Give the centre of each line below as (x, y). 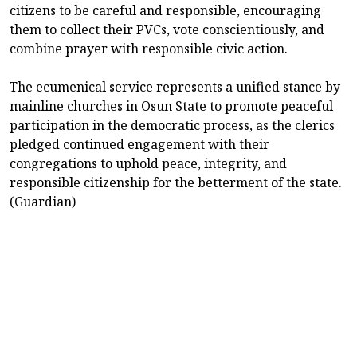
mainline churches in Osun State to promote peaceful (171, 106)
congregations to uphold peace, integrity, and (148, 163)
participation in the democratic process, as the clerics (172, 125)
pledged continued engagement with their (139, 144)
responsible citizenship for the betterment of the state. (176, 182)
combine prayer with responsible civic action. (149, 48)
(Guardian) (43, 201)
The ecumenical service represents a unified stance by (175, 86)
